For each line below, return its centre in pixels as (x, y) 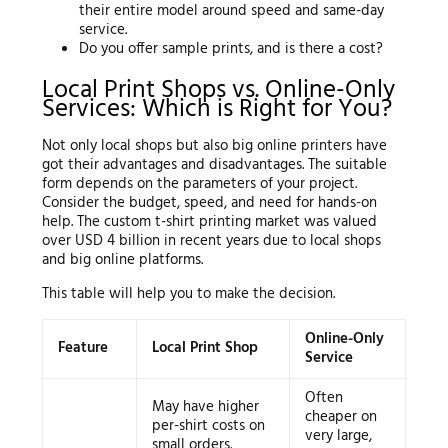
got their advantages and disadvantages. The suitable (214, 165)
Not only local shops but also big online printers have (214, 146)
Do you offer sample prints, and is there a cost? (231, 49)
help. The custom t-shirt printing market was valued (209, 222)
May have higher (205, 407)
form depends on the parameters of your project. (199, 184)
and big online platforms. (122, 260)
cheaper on (340, 417)
